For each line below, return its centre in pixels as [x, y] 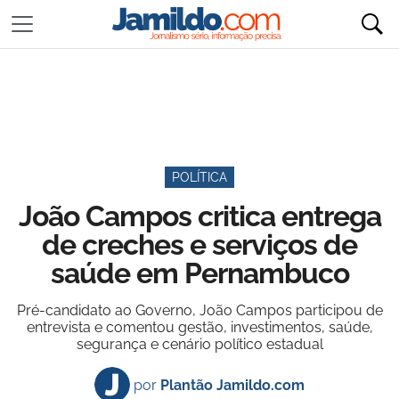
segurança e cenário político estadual [199, 344]
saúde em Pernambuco [199, 273]
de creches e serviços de [199, 244]
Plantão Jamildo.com [232, 385]
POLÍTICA [199, 177]
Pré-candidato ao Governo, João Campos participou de [199, 310]
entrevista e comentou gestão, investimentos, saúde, [199, 327]
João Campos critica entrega [199, 216]
